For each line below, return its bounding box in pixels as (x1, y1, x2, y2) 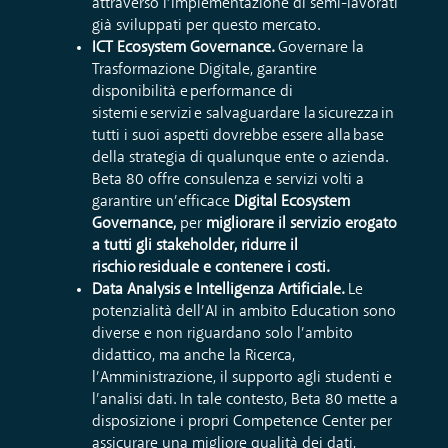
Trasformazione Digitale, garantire (92, 62, 317, 79)
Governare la (278, 40, 364, 57)
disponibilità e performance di (92, 84, 293, 101)
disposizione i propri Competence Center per (92, 414, 392, 431)
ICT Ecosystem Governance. (92, 40, 278, 57)
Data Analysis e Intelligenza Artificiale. (92, 282, 348, 299)
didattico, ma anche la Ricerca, (92, 348, 295, 365)
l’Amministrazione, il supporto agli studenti (92, 370, 384, 387)
